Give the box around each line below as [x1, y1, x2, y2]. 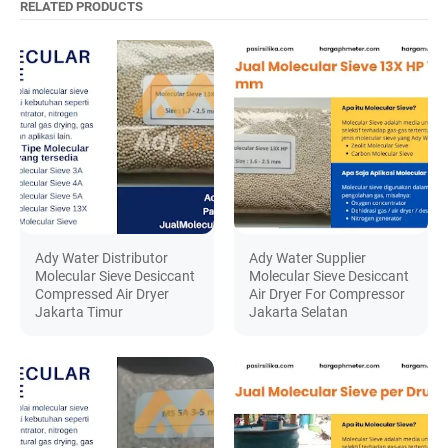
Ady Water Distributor [35, 250, 168, 267]
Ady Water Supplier [249, 250, 367, 267]
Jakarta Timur [35, 304, 123, 321]
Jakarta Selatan [249, 304, 349, 321]
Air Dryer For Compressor [249, 286, 406, 303]
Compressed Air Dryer [35, 286, 169, 303]
